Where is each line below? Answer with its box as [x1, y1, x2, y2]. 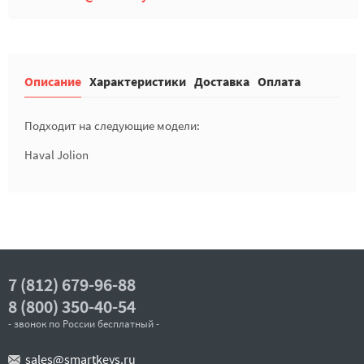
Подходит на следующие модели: [24, 118, 200, 133]
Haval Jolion [24, 147, 89, 162]
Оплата [258, 73, 301, 89]
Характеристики [89, 73, 186, 89]
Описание [24, 73, 81, 89]
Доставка [194, 73, 249, 89]
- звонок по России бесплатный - [8, 317, 159, 331]
